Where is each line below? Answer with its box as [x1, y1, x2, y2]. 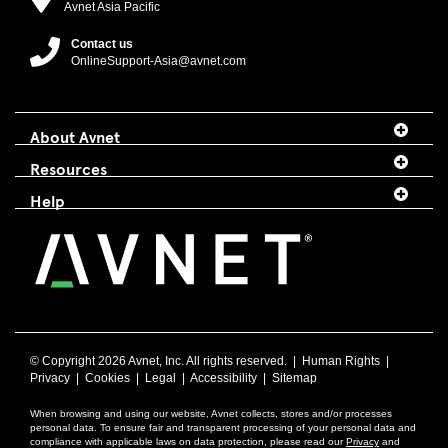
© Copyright [30, 353, 98, 368]
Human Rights [302, 353, 380, 368]
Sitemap [272, 370, 317, 385]
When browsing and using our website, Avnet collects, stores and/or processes [30, 407, 392, 419]
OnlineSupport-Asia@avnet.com [71, 53, 246, 68]
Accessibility [190, 370, 257, 385]
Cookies [85, 370, 130, 385]
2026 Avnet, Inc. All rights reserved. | [98, 353, 302, 368]
